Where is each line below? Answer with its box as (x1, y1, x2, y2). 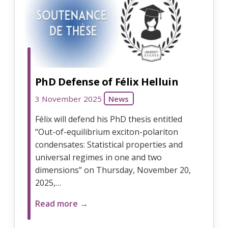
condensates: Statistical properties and (35, 138, 183, 150)
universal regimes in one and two (35, 151, 162, 163)
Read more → (35, 197, 88, 209)
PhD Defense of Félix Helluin (35, 74, 179, 89)
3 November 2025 (35, 93, 102, 104)
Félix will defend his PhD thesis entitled (35, 113, 182, 125)
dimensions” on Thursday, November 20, (35, 164, 191, 176)
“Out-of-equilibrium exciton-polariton (35, 126, 178, 137)
